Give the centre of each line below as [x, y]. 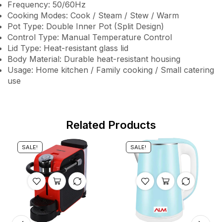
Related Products [111, 125]
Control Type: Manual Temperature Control [90, 37]
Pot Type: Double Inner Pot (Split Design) [86, 27]
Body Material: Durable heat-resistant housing [94, 59]
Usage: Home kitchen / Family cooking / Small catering [111, 70]
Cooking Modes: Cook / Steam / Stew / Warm [93, 16]
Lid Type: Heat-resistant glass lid [68, 48]
